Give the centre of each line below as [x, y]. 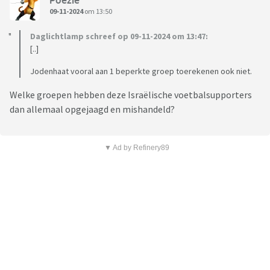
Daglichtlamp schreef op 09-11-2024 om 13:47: [119, 36]
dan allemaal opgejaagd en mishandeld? [92, 109]
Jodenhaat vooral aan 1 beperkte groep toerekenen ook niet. [141, 71]
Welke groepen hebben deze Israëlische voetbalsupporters [131, 95]
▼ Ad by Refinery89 [137, 148]
